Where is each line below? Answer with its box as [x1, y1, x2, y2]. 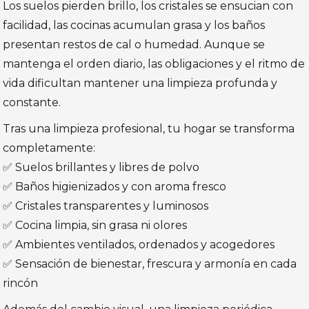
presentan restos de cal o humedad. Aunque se [3, 38, 266, 52]
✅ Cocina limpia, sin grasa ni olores [3, 219, 188, 232]
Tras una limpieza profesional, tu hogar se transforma [3, 122, 295, 136]
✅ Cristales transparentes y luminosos [3, 199, 209, 213]
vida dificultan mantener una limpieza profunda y [3, 77, 278, 90]
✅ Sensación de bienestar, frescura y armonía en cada [3, 257, 297, 271]
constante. [3, 96, 61, 110]
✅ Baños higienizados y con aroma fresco [3, 180, 227, 194]
